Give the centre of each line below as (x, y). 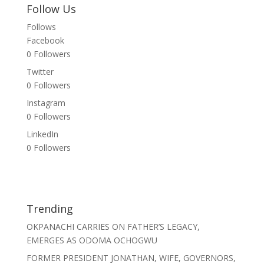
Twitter (40, 72)
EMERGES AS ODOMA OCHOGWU (92, 240)
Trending (49, 209)
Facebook (45, 40)
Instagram (46, 103)
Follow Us (51, 9)
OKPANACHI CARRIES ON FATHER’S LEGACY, (113, 227)
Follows (41, 27)
